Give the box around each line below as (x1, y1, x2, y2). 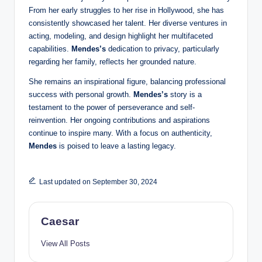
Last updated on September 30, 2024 (39, 178, 157, 187)
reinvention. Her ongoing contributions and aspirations (29, 116, 210, 125)
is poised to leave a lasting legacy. (59, 142, 176, 151)
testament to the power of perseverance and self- (29, 103, 195, 112)
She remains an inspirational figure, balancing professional (29, 77, 226, 87)
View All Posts (41, 239, 90, 249)
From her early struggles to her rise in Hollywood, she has (29, 6, 224, 15)
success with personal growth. (29, 90, 133, 99)
